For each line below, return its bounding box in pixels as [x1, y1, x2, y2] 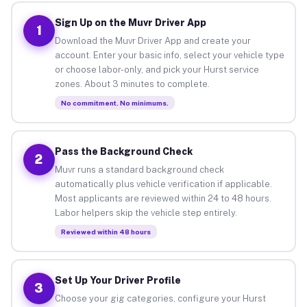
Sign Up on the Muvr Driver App [54, 16, 206, 28]
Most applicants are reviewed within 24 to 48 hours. [54, 193, 271, 204]
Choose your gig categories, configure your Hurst [54, 293, 266, 304]
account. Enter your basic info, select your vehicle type [54, 49, 284, 60]
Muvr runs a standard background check [54, 164, 224, 175]
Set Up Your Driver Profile [54, 274, 181, 286]
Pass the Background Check [54, 145, 193, 157]
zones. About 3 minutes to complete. [54, 78, 210, 89]
